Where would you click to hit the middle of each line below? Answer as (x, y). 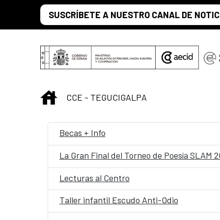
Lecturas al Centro (94, 178)
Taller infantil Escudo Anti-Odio (119, 200)
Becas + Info (82, 133)
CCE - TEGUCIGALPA (107, 97)
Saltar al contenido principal (57, 10)
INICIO (69, 96)
